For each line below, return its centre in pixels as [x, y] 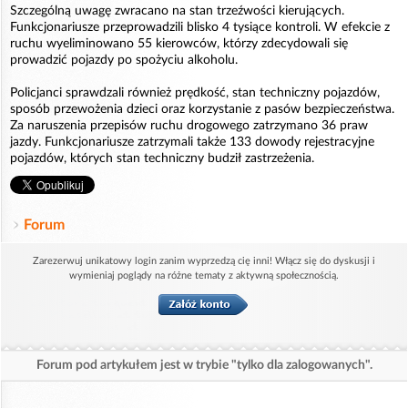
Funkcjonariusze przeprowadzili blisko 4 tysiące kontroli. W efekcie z [200, 28]
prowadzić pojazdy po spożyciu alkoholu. [124, 61]
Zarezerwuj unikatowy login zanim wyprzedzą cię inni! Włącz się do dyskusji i [204, 261]
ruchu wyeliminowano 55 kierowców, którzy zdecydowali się [179, 44]
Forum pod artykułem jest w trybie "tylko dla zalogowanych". [204, 366]
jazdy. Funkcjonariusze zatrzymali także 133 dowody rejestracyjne [192, 143]
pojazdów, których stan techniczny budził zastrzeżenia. [162, 159]
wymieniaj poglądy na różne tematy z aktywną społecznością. [204, 276]
